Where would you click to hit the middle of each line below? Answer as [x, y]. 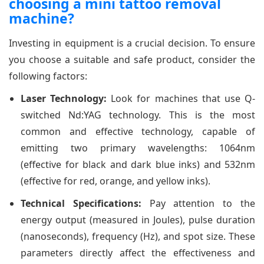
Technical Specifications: [81, 203]
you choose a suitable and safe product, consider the [132, 59]
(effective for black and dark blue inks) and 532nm [138, 164]
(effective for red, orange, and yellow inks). [115, 181]
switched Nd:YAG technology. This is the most [138, 115]
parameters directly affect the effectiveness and [138, 253]
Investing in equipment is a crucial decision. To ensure [132, 43]
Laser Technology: [64, 98]
